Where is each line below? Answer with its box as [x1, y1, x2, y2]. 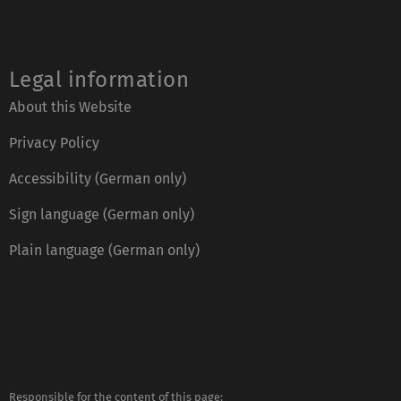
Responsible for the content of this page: [9, 359, 223, 373]
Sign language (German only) [9, 175, 194, 192]
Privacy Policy [9, 103, 99, 121]
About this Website [9, 67, 132, 85]
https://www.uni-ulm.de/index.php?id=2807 [9, 377, 242, 391]
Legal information [9, 36, 190, 62]
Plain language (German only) [9, 210, 200, 228]
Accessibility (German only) [9, 139, 186, 157]
